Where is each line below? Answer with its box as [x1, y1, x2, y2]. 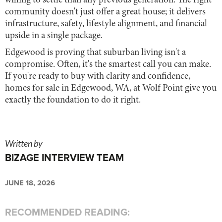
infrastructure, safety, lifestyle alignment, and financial [5, 19, 207, 29]
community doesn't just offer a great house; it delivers [5, 7, 206, 17]
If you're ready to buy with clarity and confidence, [5, 71, 190, 81]
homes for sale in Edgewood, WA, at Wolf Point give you [5, 83, 217, 93]
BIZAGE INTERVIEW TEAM [5, 152, 124, 164]
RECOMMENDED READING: [5, 206, 130, 219]
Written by [5, 137, 43, 149]
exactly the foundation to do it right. [5, 95, 141, 105]
